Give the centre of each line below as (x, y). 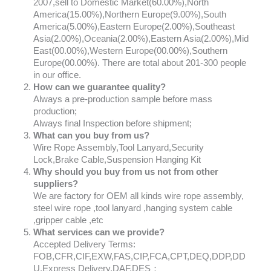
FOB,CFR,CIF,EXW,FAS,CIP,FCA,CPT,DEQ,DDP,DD (139, 257)
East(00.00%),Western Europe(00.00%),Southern (130, 51)
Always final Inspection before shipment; (113, 124)
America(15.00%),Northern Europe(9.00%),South (130, 15)
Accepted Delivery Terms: (84, 245)
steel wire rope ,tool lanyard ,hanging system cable (133, 208)
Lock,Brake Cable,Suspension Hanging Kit (117, 160)
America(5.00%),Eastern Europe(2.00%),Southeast (134, 27)
